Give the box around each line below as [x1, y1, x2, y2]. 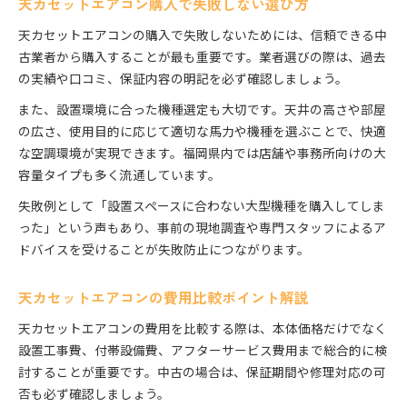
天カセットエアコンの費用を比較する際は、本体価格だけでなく [18, 319, 387, 338]
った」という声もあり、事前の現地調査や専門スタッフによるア [18, 218, 386, 237]
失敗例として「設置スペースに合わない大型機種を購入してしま [18, 196, 385, 215]
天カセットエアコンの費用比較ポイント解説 [18, 287, 309, 309]
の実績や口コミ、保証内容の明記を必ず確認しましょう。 [18, 69, 348, 88]
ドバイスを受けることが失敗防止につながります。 [18, 240, 310, 259]
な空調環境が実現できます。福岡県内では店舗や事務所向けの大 [18, 144, 386, 163]
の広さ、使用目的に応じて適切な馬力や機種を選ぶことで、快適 [18, 122, 386, 141]
